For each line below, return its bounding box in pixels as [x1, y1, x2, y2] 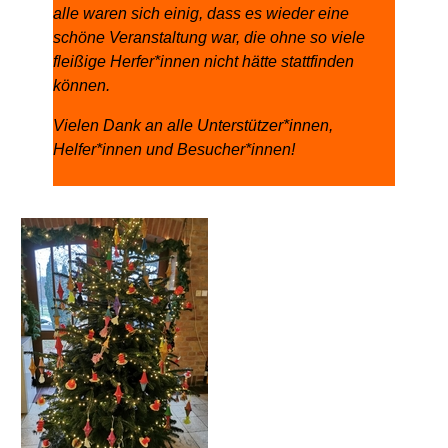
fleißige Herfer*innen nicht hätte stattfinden [53, 53, 354, 70]
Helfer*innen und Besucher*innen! [53, 141, 299, 158]
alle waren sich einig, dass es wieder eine [53, 5, 349, 22]
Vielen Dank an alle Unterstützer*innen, [53, 117, 333, 134]
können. [53, 77, 114, 94]
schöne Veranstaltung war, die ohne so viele [53, 29, 365, 46]
